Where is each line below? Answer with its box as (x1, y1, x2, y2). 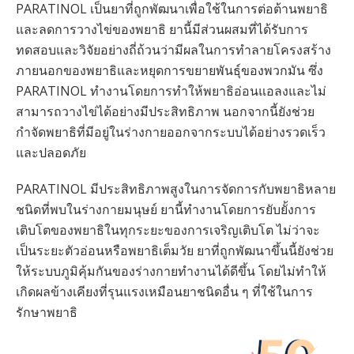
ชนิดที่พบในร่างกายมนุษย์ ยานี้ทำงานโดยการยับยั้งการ (16, 201, 316, 218)
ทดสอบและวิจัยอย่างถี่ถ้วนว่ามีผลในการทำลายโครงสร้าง (16, 41, 331, 58)
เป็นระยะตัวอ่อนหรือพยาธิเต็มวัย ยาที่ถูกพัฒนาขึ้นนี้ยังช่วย (16, 242, 333, 259)
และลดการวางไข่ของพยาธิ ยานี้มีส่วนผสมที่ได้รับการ (16, 21, 308, 38)
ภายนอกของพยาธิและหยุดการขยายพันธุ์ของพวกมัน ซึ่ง (16, 62, 323, 79)
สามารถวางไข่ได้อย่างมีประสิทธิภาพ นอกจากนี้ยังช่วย (16, 103, 314, 120)
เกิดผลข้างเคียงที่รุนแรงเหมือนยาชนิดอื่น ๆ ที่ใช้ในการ (16, 283, 313, 300)
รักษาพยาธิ (16, 303, 77, 321)
